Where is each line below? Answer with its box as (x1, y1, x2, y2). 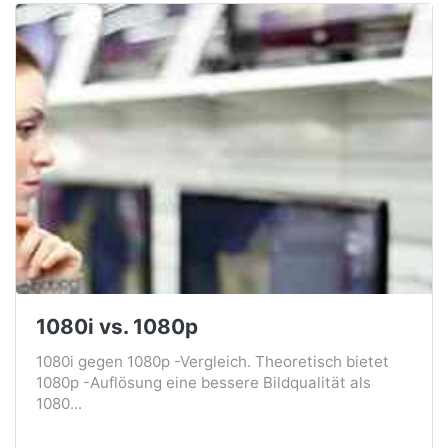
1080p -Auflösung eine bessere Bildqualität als (36, 373, 371, 392)
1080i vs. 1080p (36, 314, 198, 339)
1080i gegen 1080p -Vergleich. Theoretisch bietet (36, 352, 389, 371)
